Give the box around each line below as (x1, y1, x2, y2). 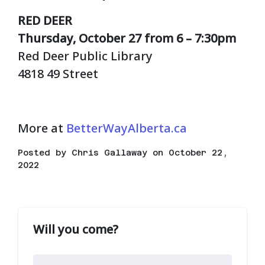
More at (18, 120, 66, 137)
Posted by (18, 148, 72, 158)
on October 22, (147, 148, 228, 158)
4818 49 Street (18, 66, 98, 82)
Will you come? (33, 221, 118, 238)
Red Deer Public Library (18, 48, 153, 64)
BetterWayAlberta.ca (66, 120, 187, 137)
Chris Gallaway (72, 148, 147, 158)
